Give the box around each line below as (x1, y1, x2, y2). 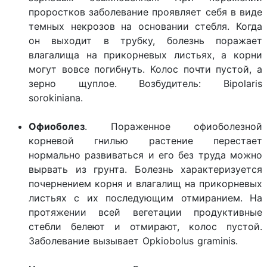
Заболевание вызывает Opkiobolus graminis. (29, 235, 238, 247)
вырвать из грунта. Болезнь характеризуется (29, 163, 262, 175)
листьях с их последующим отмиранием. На (29, 192, 262, 204)
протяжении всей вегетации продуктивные (29, 206, 262, 218)
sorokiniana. (29, 92, 83, 104)
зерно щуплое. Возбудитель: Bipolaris (29, 77, 262, 89)
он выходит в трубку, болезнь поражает (29, 35, 262, 46)
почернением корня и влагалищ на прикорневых (29, 178, 262, 190)
